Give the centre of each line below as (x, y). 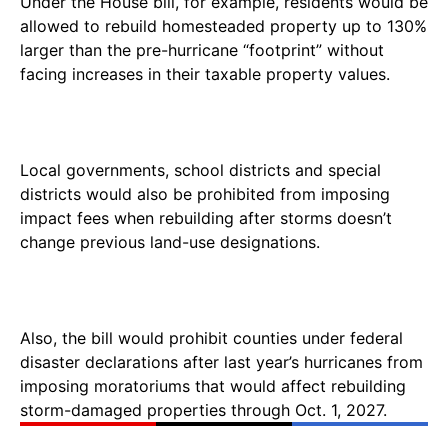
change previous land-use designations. (170, 241)
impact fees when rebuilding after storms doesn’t (206, 217)
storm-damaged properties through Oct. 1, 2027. (203, 409)
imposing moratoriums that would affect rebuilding (213, 385)
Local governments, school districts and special (200, 169)
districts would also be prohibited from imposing (205, 193)
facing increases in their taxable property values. (205, 73)
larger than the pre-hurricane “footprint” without (202, 49)
